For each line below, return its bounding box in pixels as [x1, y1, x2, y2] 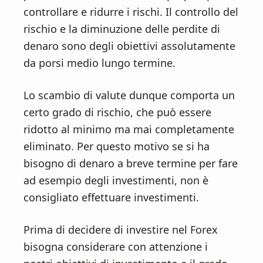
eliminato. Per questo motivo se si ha [23, 139, 210, 153]
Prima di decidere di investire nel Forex [23, 222, 218, 237]
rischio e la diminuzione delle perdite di [23, 22, 220, 36]
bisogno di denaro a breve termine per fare [23, 156, 238, 170]
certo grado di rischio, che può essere [23, 105, 211, 119]
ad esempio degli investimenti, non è [23, 173, 208, 187]
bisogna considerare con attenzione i [23, 240, 208, 254]
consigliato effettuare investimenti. [23, 190, 199, 204]
